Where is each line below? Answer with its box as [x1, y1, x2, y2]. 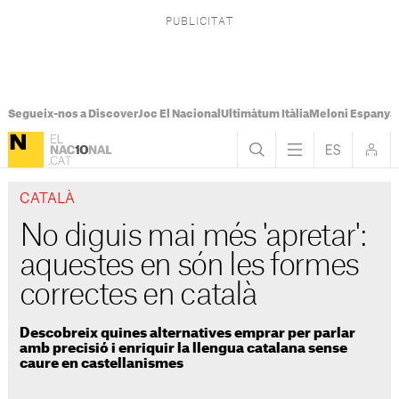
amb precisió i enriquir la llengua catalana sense [20, 341, 348, 355]
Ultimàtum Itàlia [220, 109, 309, 119]
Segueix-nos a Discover [7, 109, 138, 119]
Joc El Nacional [137, 109, 221, 119]
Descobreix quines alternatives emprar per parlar [20, 326, 356, 340]
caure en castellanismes [20, 356, 184, 370]
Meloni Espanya [308, 109, 396, 119]
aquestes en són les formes [20, 251, 359, 281]
